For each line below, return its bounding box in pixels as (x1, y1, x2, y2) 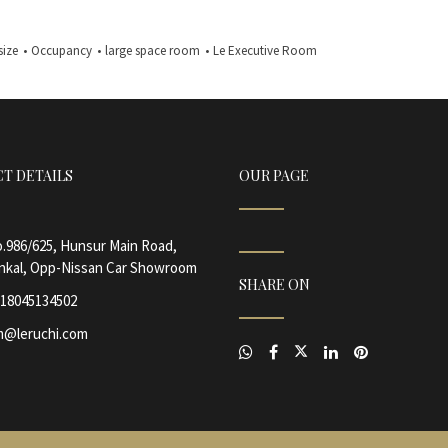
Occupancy (31, 42, 92, 59)
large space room (105, 42, 200, 59)
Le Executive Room (213, 42, 317, 59)
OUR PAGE (239, 166, 309, 185)
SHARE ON (239, 275, 310, 294)
